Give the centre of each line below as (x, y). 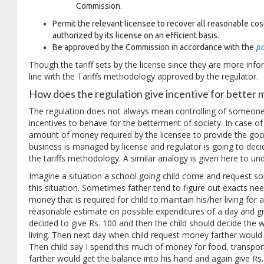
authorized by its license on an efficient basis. (136, 35)
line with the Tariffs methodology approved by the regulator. (143, 76)
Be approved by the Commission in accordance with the (154, 47)
